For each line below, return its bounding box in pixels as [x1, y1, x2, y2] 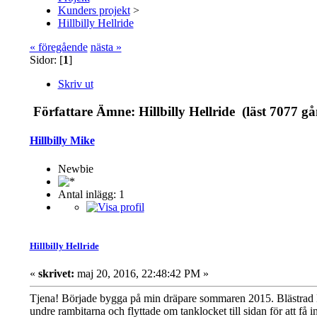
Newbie [57, 162, 93, 175]
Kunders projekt [57, 4, 130, 17]
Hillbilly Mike [29, 134, 95, 147]
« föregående [29, 41, 88, 54]
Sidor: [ [29, 54, 63, 67]
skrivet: [38, 267, 74, 280]
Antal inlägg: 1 [57, 188, 125, 200]
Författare [33, 104, 93, 120]
